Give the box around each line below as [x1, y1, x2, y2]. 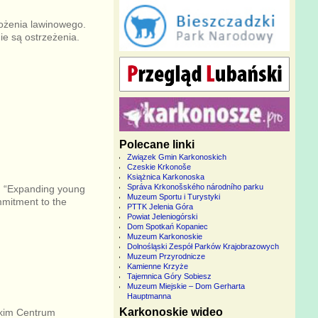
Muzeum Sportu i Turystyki [126, 192, 220, 202]
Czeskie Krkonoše [126, 163, 191, 172]
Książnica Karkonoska [126, 172, 204, 182]
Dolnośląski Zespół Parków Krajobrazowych [126, 242, 279, 251]
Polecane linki [119, 137, 194, 150]
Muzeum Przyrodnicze [126, 252, 205, 261]
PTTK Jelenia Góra [126, 202, 193, 212]
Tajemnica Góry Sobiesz [126, 272, 212, 281]
